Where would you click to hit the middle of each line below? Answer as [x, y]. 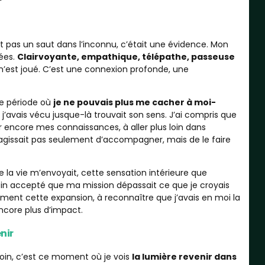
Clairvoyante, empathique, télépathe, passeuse [126, 56]
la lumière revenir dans [184, 256]
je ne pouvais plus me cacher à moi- [134, 102]
